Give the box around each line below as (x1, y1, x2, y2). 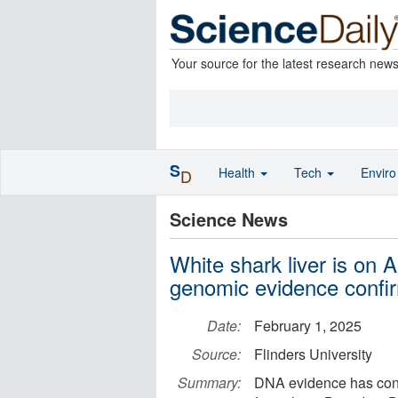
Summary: (178, 372, 241, 393)
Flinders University (254, 344, 372, 364)
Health (219, 163, 259, 181)
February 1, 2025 (254, 315, 362, 336)
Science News (170, 206, 288, 232)
